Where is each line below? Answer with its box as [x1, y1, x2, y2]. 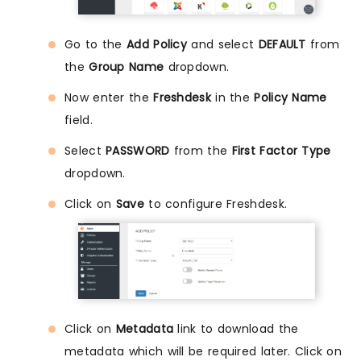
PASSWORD [106, 143, 170, 160]
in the [210, 89, 255, 106]
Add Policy [127, 36, 187, 53]
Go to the [64, 36, 127, 53]
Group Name [89, 59, 164, 76]
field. [64, 112, 93, 129]
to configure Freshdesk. [143, 196, 288, 213]
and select [187, 36, 259, 53]
